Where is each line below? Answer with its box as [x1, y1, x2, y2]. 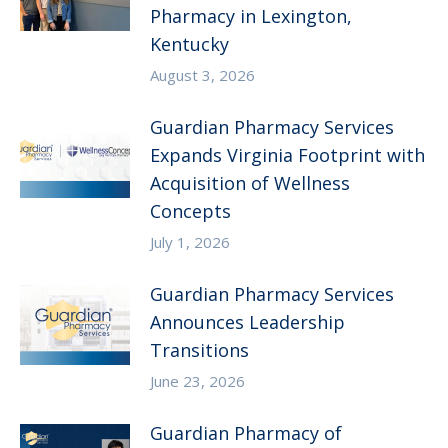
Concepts [150, 199, 231, 223]
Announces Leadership [150, 310, 345, 334]
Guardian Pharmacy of [150, 421, 342, 445]
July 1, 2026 [150, 232, 230, 252]
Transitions [150, 338, 249, 362]
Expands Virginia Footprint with [150, 143, 425, 167]
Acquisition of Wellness [150, 171, 350, 195]
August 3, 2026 [150, 65, 255, 85]
